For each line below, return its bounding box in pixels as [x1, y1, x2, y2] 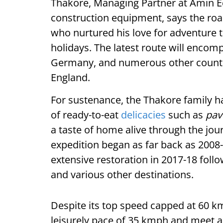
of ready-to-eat [51, 108, 121, 122]
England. [51, 71, 90, 85]
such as [166, 108, 206, 122]
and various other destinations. [51, 168, 194, 182]
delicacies [121, 108, 166, 122]
